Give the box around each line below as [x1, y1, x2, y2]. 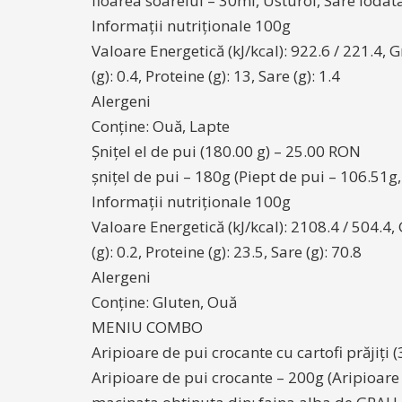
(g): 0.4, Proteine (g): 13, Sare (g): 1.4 [92, 66, 340, 86]
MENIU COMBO [92, 317, 203, 337]
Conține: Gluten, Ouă [92, 292, 237, 312]
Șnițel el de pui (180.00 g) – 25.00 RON [92, 141, 361, 162]
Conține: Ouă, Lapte [92, 116, 230, 136]
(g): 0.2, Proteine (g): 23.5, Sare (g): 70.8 [92, 241, 362, 262]
